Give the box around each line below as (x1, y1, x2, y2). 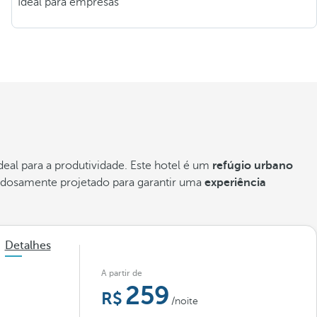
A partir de (100, 268, 142, 278)
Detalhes (4, 239, 51, 252)
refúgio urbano (212, 159, 293, 172)
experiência (204, 176, 266, 189)
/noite (171, 296, 198, 306)
